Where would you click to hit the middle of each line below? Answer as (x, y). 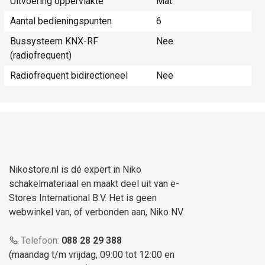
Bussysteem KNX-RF (54, 41)
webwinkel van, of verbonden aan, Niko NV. (96, 212)
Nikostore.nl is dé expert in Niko (75, 170)
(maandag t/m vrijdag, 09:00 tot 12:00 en (92, 255)
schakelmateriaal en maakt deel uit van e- (94, 184)
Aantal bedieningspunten (61, 21)
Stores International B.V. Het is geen (83, 198)
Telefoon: (40, 241)
